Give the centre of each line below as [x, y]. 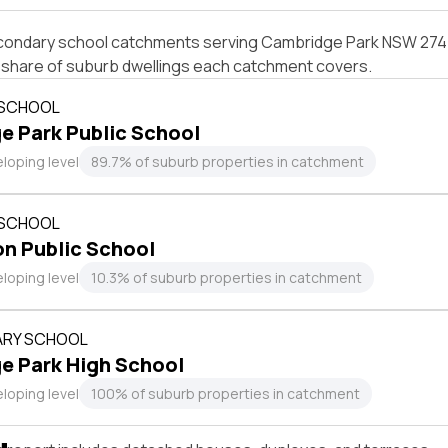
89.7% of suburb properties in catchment [227, 161]
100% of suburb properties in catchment [225, 393]
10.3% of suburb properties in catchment [226, 277]
